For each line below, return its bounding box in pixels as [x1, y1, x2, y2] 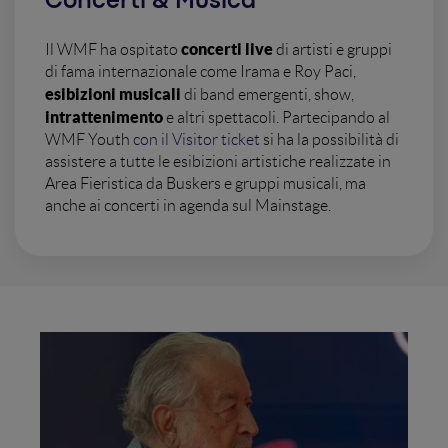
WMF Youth [45, 130, 133, 148]
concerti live [181, 39, 273, 58]
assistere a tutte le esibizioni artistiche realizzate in [45, 152, 391, 170]
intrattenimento [45, 107, 163, 126]
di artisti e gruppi [273, 40, 392, 58]
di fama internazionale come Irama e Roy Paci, [45, 62, 356, 80]
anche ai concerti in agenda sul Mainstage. [45, 196, 331, 214]
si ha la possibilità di [260, 130, 399, 148]
